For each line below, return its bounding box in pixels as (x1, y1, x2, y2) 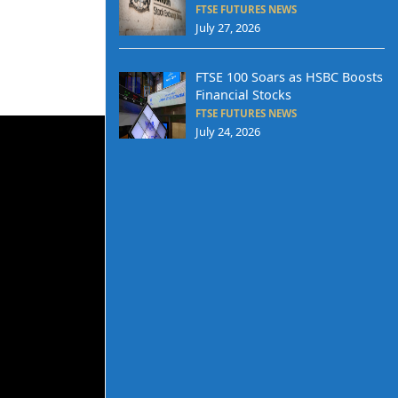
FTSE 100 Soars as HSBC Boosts (195, 68, 383, 85)
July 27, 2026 (195, 20, 260, 36)
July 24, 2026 (195, 123, 260, 139)
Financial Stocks (195, 86, 291, 103)
